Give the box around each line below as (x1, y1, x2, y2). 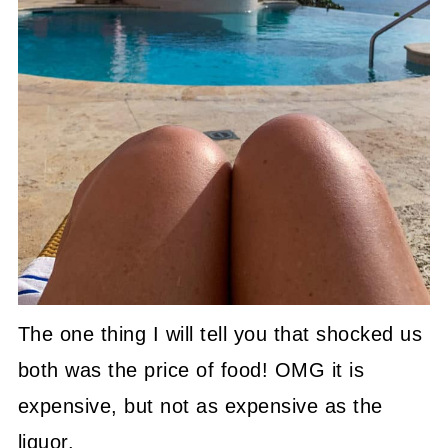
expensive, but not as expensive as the (17, 394, 383, 417)
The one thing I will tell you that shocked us (17, 322, 423, 345)
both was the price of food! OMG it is (17, 358, 365, 381)
